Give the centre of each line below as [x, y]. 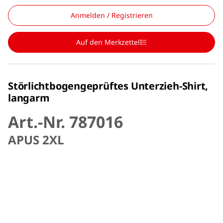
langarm [29, 98]
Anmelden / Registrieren [111, 15]
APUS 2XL [36, 139]
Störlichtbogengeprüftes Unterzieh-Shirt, [108, 86]
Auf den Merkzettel [108, 42]
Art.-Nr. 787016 [65, 121]
